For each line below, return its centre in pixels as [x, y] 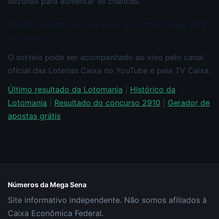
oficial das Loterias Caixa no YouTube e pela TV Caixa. [109, 70]
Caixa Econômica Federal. [56, 213]
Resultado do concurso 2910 [107, 102]
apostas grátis [34, 116]
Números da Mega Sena [47, 185]
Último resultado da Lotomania [65, 89]
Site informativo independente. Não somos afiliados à [107, 200]
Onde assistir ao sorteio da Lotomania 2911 [109, 24]
